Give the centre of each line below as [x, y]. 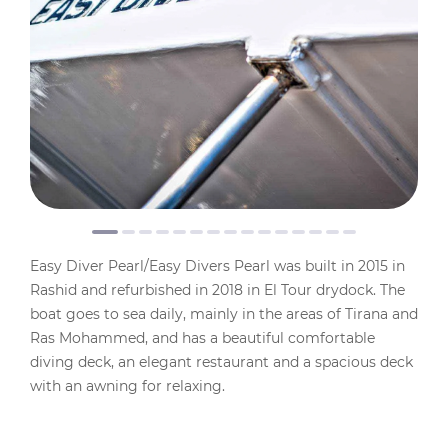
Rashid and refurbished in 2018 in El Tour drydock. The [217, 290]
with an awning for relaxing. [127, 386]
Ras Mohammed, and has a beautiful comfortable [202, 338]
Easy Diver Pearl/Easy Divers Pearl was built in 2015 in [217, 266]
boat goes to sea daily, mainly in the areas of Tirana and [224, 314]
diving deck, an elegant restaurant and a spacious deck [221, 362]
